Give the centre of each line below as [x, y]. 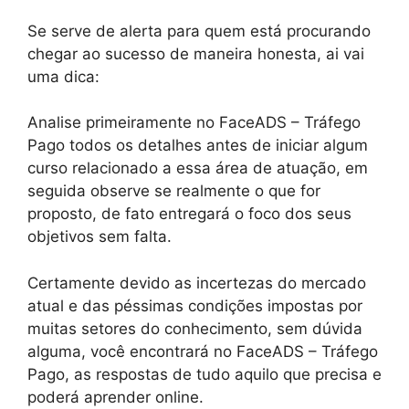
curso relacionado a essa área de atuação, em [198, 168]
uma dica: [63, 76]
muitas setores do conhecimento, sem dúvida [195, 328]
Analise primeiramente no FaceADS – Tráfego [194, 123]
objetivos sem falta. [100, 237]
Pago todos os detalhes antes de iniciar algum [198, 146]
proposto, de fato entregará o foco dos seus [189, 214]
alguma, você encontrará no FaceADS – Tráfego [203, 351]
